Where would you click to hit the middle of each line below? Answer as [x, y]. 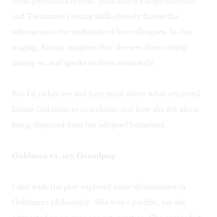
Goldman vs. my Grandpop [64, 156]
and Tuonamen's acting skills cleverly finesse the [95, 16]
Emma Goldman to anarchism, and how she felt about [106, 109]
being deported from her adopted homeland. [89, 125]
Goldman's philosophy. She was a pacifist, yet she [99, 202]
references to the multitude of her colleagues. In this [102, 32]
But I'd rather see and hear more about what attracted [106, 94]
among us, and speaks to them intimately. [84, 63]
